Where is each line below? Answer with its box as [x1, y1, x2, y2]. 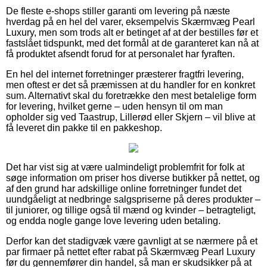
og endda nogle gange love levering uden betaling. [6, 215, 221, 226]
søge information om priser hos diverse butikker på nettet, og [6, 172, 260, 183]
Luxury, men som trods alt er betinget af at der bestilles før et [6, 27, 258, 38]
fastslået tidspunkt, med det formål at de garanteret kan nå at [6, 38, 259, 48]
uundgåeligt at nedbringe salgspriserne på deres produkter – [6, 194, 260, 204]
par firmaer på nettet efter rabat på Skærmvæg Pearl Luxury [6, 246, 255, 257]
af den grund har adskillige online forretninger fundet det [6, 183, 241, 194]
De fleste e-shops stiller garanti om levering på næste [6, 5, 230, 16]
